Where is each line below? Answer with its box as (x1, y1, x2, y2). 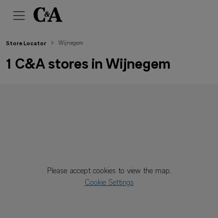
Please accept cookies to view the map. (47, 167, 171, 175)
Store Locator (6, 41, 46, 47)
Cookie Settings (84, 179, 134, 187)
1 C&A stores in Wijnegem (6, 57, 170, 73)
